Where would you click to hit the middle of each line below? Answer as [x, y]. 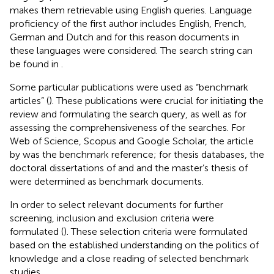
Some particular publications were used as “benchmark [129, 87]
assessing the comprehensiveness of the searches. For [128, 127]
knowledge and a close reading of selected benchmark [129, 258]
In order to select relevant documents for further [117, 204]
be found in [35, 64]
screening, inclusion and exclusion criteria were [112, 218]
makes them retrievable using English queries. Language [131, 10]
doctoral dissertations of [64, 168]
